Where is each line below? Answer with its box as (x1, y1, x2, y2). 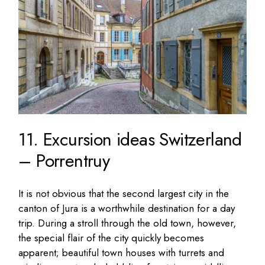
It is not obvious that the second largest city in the (18, 186, 230, 201)
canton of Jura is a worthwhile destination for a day (18, 201, 235, 215)
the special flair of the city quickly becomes (18, 230, 205, 245)
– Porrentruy (18, 147, 110, 173)
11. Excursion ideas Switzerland (18, 126, 242, 152)
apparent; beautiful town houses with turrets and (18, 245, 225, 260)
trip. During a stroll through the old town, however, (18, 215, 237, 230)
